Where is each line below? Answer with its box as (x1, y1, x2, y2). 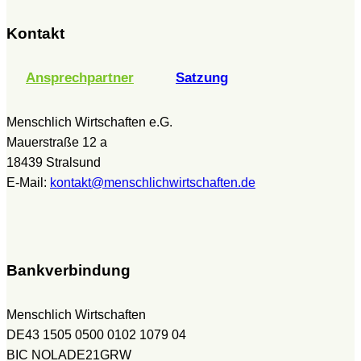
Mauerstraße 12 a (6, 135, 107, 150)
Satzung (176, 70, 228, 86)
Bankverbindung (6, 262, 131, 280)
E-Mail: (6, 176, 50, 190)
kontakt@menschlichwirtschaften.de (50, 176, 255, 190)
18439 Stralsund (6, 156, 101, 170)
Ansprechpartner (26, 70, 134, 86)
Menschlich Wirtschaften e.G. (6, 115, 172, 130)
